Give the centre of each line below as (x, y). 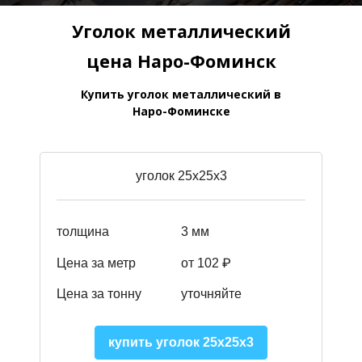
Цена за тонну (99, 294)
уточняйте (211, 294)
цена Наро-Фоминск (181, 61)
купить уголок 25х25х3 (181, 343)
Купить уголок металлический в (181, 95)
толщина (83, 232)
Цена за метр (96, 263)
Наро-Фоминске (181, 112)
